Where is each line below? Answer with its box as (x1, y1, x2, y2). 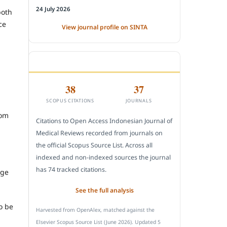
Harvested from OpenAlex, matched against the (36, 206, 155, 213)
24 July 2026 (36, 5, 70, 13)
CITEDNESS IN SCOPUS (36, 57, 108, 65)
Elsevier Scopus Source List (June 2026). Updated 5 (36, 218, 161, 225)
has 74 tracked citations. (36, 165, 106, 174)
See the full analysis (75, 186, 134, 195)
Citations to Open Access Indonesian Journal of (36, 117, 172, 126)
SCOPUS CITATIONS (46, 97, 94, 104)
